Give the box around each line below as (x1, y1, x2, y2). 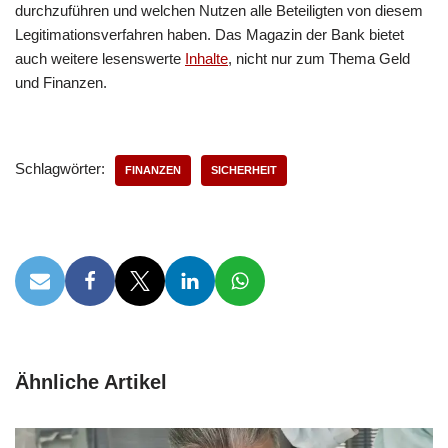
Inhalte (185, 50, 228, 67)
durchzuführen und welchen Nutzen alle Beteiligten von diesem (15, 2, 423, 19)
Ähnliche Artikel (15, 371, 167, 393)
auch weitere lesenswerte (15, 50, 185, 67)
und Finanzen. (15, 74, 107, 91)
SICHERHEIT (211, 164, 277, 176)
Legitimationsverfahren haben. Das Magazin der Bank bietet (15, 26, 404, 43)
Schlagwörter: (15, 160, 105, 177)
